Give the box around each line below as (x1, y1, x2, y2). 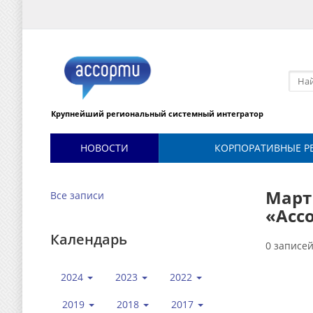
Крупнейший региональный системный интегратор (51, 108, 263, 119)
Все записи (50, 189, 104, 202)
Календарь (50, 230, 127, 249)
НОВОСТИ (80, 141, 129, 154)
